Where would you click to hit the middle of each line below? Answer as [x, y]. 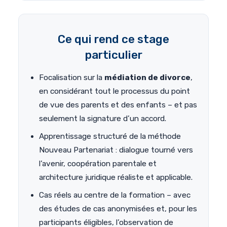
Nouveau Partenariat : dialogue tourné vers [116, 150]
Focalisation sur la [72, 78]
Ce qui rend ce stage [113, 40]
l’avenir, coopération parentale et [98, 164]
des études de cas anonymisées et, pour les [118, 209]
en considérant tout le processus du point [115, 91]
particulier [113, 55]
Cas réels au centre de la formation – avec [115, 195]
